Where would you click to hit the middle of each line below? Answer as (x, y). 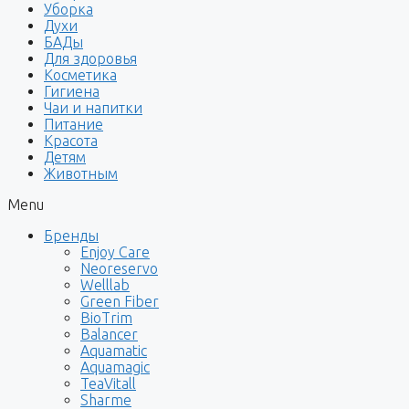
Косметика (80, 74)
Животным (81, 173)
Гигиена (72, 91)
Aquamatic (114, 350)
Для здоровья (90, 58)
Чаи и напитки (93, 107)
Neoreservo (119, 268)
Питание (73, 124)
